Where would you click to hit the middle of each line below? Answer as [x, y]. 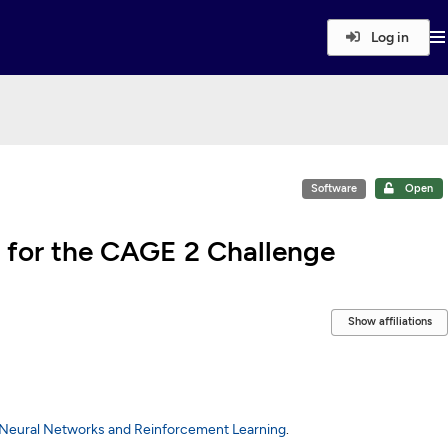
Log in [388, 37]
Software [334, 189]
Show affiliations [389, 322]
